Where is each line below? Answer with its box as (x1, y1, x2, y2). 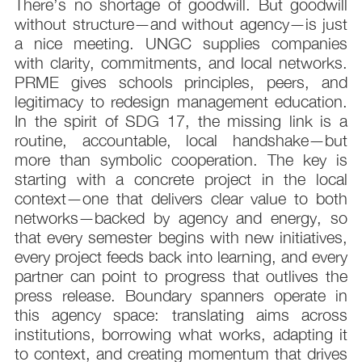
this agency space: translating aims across (15, 305, 347, 325)
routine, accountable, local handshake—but (15, 131, 347, 150)
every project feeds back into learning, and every (15, 247, 347, 267)
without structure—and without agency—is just (15, 15, 347, 34)
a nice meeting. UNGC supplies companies (15, 34, 347, 53)
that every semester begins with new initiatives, (15, 228, 347, 247)
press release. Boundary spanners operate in (15, 286, 347, 305)
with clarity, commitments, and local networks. (15, 53, 347, 73)
